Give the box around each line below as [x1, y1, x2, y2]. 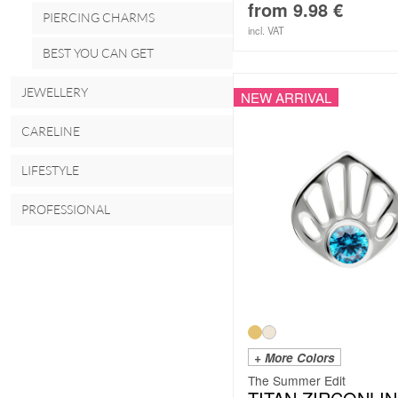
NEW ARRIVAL [241, 88, 331, 107]
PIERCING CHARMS [43, 9, 155, 25]
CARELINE [21, 123, 80, 139]
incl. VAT [248, 23, 284, 38]
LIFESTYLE [21, 162, 79, 178]
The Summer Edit [248, 370, 346, 389]
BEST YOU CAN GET [43, 44, 154, 60]
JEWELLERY [21, 84, 88, 99]
